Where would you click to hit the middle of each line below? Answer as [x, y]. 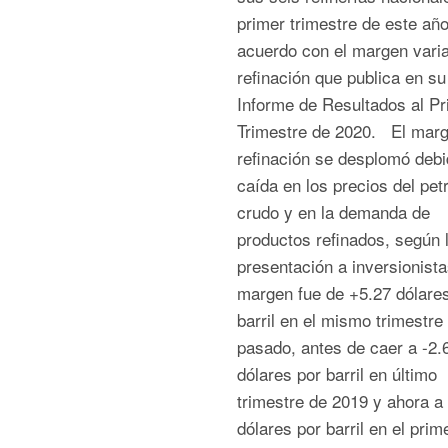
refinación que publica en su [341, 76]
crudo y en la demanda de [333, 211]
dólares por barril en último [336, 373]
